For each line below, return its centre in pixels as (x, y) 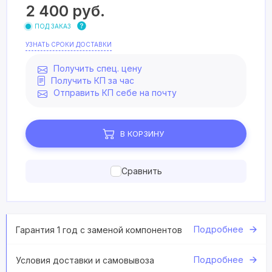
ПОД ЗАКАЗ (53, 26)
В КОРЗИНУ (142, 134)
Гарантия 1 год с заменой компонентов (99, 229)
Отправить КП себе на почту (115, 93)
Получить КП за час (93, 80)
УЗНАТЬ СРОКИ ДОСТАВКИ (69, 44)
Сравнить (141, 171)
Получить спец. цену (98, 68)
